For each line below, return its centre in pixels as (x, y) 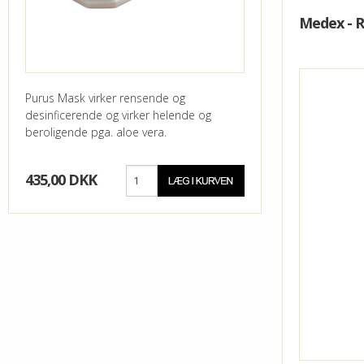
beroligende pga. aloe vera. (96, 132)
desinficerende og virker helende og (118, 115)
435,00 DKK (61, 179)
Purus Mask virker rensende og (105, 97)
